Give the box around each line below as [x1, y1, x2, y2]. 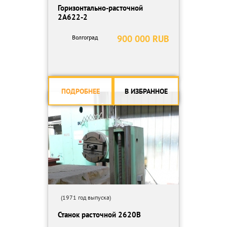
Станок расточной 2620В [58, 210, 141, 219]
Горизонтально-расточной [58, 3, 143, 13]
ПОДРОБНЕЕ [61, 87, 100, 96]
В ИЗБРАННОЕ [125, 87, 168, 96]
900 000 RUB [117, 33, 169, 45]
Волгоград [72, 33, 98, 41]
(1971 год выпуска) [58, 194, 111, 201]
